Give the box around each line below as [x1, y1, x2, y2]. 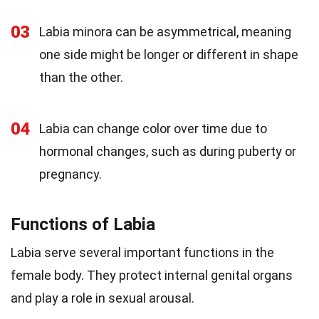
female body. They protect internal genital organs [11, 267, 293, 283]
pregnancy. [39, 166, 102, 182]
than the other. [39, 69, 123, 85]
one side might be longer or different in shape [39, 46, 298, 62]
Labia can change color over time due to [39, 120, 267, 136]
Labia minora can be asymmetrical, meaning [39, 23, 291, 39]
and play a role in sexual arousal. [11, 290, 194, 305]
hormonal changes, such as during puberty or [39, 143, 296, 159]
